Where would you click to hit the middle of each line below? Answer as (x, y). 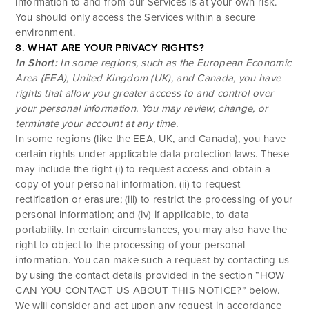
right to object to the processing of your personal (130, 245)
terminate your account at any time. (97, 123)
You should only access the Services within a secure (136, 17)
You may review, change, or (205, 108)
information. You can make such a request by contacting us (152, 260)
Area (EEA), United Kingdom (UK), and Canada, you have (148, 78)
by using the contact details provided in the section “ (138, 275)
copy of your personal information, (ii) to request (128, 184)
